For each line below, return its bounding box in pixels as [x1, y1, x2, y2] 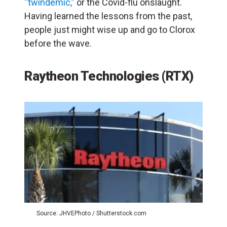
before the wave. [24, 38, 92, 49]
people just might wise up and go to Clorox [24, 24, 195, 35]
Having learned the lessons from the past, [24, 11, 192, 22]
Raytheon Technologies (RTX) [24, 68, 194, 84]
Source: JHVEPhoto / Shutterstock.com [36, 209, 146, 217]
